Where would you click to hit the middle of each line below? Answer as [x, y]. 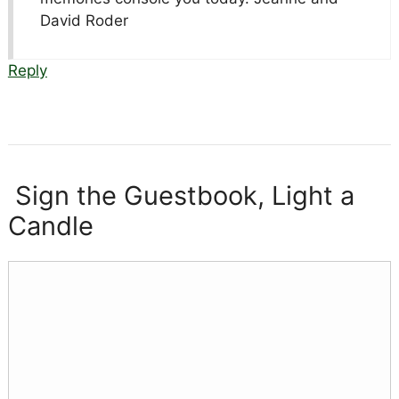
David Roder [84, 20]
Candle [50, 225]
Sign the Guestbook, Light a [181, 195]
